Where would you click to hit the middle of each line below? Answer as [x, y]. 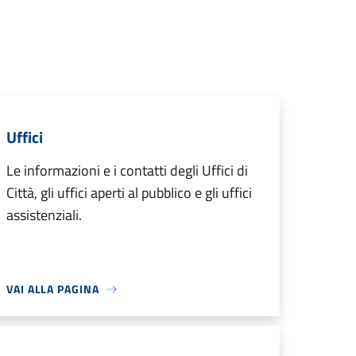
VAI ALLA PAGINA [53, 289]
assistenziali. [44, 215]
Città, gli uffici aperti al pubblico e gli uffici [129, 193]
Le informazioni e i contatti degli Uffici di [127, 170]
